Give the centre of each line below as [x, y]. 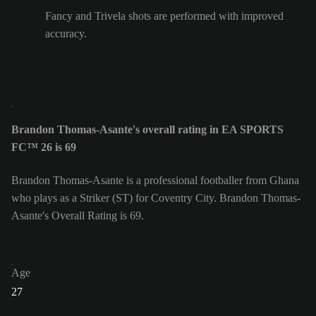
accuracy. [66, 34]
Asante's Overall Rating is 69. [78, 215]
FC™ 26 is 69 [44, 147]
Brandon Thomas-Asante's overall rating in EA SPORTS [147, 130]
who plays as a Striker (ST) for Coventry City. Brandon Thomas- [156, 197]
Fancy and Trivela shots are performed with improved [164, 16]
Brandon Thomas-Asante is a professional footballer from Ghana [155, 180]
